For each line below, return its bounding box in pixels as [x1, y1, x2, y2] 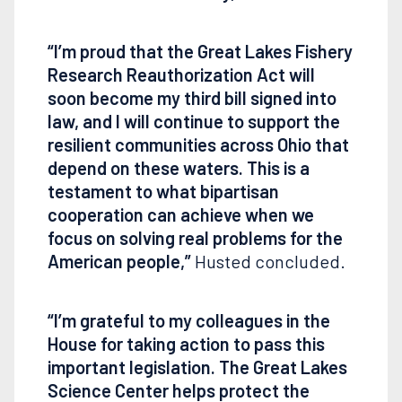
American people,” [47, 250, 191, 273]
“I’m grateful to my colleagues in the [47, 310, 330, 332]
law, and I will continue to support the [47, 110, 340, 133]
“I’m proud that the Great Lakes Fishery [47, 40, 353, 63]
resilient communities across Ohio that [47, 134, 349, 156]
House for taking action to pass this [47, 333, 325, 355]
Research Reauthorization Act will [47, 64, 315, 86]
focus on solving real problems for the [47, 227, 343, 249]
